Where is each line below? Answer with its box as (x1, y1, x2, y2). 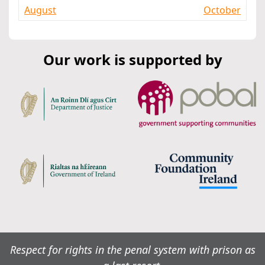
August (24, 4, 56, 17)
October (203, 4, 241, 17)
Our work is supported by (43, 50, 222, 70)
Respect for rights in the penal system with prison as (9, 243, 256, 257)
